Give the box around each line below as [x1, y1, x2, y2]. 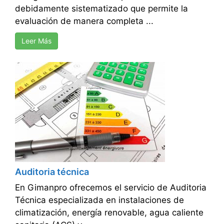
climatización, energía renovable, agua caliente [15, 207, 203, 218]
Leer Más [21, 36, 51, 45]
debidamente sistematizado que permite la [15, 3, 188, 14]
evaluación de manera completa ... [15, 16, 153, 26]
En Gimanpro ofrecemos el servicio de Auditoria [15, 182, 206, 193]
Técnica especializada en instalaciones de [15, 195, 184, 205]
